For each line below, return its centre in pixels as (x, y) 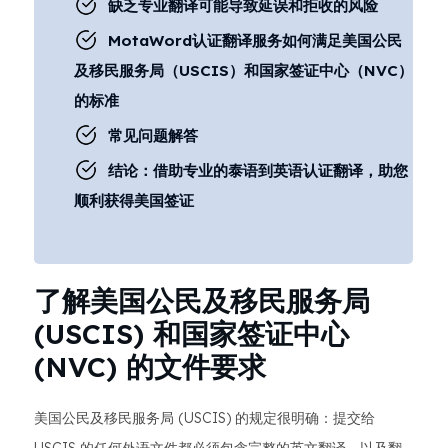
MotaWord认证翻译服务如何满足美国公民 (255, 40)
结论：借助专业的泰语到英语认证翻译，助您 (258, 170)
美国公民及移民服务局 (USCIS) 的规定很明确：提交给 (204, 418)
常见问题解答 (153, 135)
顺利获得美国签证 (134, 200)
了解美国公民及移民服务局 (202, 300)
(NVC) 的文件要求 (150, 366)
